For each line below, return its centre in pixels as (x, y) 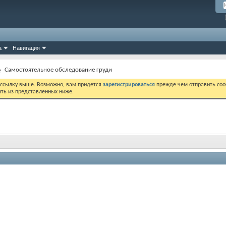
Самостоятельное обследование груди (58, 70)
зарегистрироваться (130, 85)
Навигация (26, 48)
